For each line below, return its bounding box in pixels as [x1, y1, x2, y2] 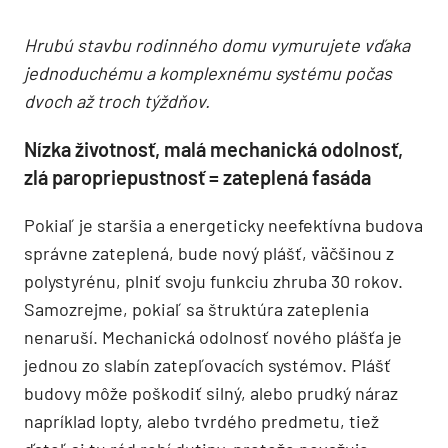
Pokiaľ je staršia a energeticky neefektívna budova [24, 214, 423, 237]
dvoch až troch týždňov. [24, 90, 210, 113]
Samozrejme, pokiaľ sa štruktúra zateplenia [24, 298, 369, 321]
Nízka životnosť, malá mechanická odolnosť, [24, 137, 403, 162]
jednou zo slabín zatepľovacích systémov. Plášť [24, 354, 391, 377]
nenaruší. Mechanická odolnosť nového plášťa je [24, 326, 402, 349]
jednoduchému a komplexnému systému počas [24, 62, 392, 85]
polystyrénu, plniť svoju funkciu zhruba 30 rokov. [24, 270, 403, 293]
